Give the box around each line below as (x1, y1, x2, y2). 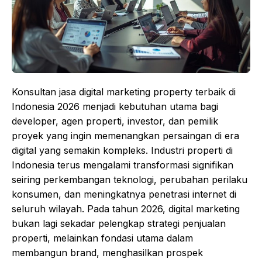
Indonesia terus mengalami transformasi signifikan (12, 159, 233, 171)
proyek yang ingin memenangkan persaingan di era (12, 130, 239, 142)
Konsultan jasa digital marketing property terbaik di (12, 86, 236, 98)
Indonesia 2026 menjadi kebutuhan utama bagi (12, 101, 218, 113)
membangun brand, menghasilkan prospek (12, 247, 203, 259)
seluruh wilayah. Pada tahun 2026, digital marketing (12, 203, 240, 215)
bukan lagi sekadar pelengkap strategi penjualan (12, 218, 226, 230)
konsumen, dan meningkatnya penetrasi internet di (12, 188, 236, 201)
